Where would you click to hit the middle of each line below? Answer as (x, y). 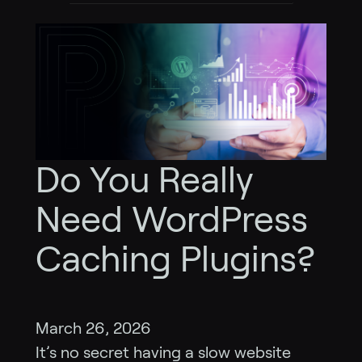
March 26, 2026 (93, 328)
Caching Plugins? (175, 259)
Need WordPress (172, 220)
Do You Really (145, 180)
